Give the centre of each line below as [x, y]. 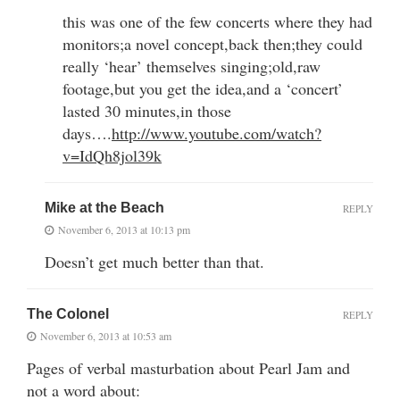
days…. [87, 133]
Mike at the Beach [104, 208]
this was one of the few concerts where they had [217, 22]
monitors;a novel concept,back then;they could [212, 44]
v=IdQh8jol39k [112, 156]
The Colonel [68, 314]
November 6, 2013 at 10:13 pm [124, 230]
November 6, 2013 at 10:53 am [106, 336]
